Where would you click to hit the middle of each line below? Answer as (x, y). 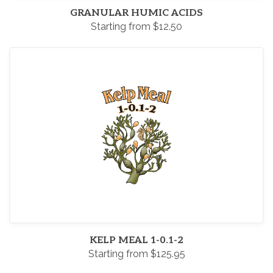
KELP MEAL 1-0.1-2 (136, 240)
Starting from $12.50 (136, 27)
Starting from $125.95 (136, 254)
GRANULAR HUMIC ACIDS (136, 13)
